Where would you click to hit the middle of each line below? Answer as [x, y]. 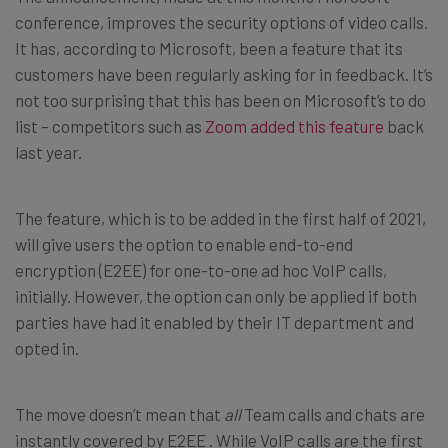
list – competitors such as [110, 125]
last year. [48, 151]
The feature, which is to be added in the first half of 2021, [220, 217]
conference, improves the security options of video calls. [221, 21]
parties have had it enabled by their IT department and [214, 321]
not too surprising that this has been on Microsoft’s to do [220, 99]
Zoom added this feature [294, 125]
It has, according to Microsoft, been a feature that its [209, 47]
